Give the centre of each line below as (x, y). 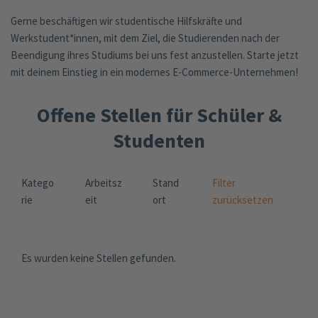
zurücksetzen (243, 199)
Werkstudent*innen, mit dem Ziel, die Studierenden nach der (145, 38)
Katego (38, 182)
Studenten (159, 140)
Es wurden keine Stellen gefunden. (99, 258)
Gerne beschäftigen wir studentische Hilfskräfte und (126, 21)
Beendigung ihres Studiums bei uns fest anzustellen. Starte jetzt (155, 55)
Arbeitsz (103, 182)
